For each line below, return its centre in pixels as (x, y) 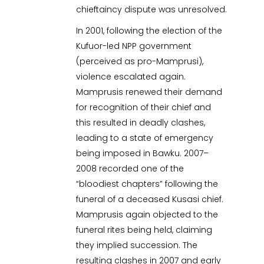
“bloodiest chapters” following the (147, 184)
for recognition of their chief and (144, 108)
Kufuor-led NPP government (134, 46)
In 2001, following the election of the (149, 31)
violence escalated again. (131, 77)
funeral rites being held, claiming (144, 230)
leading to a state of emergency (145, 138)
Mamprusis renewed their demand (149, 92)
